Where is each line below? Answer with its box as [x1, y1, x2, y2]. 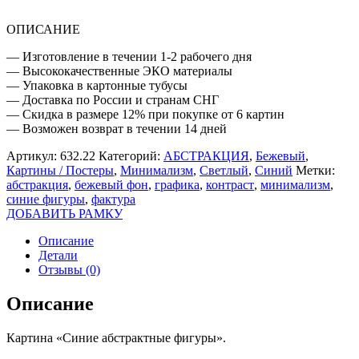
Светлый [200, 163, 248, 177]
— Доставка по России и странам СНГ [6, 92, 219, 107]
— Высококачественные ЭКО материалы [6, 63, 232, 78]
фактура [91, 192, 135, 206]
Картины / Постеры [6, 163, 114, 177]
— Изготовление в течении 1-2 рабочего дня [6, 49, 252, 63]
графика [155, 177, 200, 192]
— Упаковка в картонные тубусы [6, 78, 188, 92]
